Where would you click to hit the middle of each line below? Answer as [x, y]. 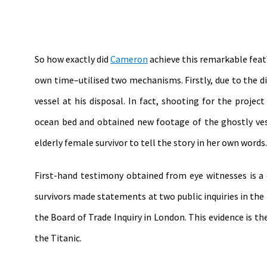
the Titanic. [58, 237]
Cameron [129, 59]
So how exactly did [73, 59]
